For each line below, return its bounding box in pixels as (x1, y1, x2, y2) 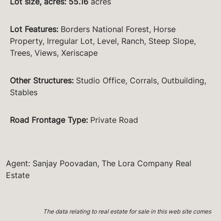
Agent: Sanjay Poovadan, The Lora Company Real (6, 158, 191, 169)
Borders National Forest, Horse (61, 24, 176, 35)
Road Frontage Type (10, 115, 86, 125)
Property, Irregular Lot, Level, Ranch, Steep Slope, (10, 36, 196, 46)
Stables (10, 87, 37, 98)
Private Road (90, 115, 138, 125)
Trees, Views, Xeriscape (10, 48, 98, 58)
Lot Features (10, 24, 56, 35)
